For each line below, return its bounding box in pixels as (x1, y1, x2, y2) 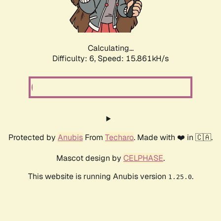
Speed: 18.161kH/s (98, 53, 169, 64)
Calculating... (87, 43, 134, 54)
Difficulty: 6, (52, 53, 98, 64)
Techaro (105, 132, 134, 143)
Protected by (8, 132, 58, 143)
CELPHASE (123, 153, 163, 164)
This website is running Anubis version (28, 171, 168, 182)
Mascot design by (56, 153, 123, 164)
